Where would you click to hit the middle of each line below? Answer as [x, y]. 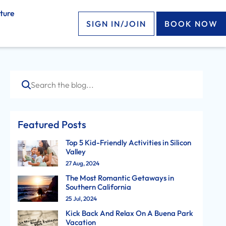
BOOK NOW [191, 24]
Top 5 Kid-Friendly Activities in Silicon [128, 143]
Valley [75, 152]
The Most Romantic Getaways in [120, 178]
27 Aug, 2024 [82, 163]
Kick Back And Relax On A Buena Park [129, 213]
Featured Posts [52, 124]
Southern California [98, 187]
